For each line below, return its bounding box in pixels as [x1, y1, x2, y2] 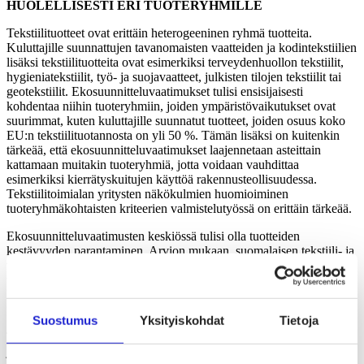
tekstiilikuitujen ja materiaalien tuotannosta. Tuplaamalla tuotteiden [6, 272, 346, 287]
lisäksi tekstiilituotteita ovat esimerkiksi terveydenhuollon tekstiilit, [6, 54, 344, 69]
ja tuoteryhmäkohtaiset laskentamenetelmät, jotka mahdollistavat [6, 344, 334, 358]
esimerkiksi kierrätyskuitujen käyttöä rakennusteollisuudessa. [6, 171, 317, 186]
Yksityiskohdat [139, 313, 225, 327]
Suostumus [32, 313, 98, 327]
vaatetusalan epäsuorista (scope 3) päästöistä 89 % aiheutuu [6, 258, 310, 272]
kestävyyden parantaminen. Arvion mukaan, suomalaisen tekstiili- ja [6, 243, 354, 258]
